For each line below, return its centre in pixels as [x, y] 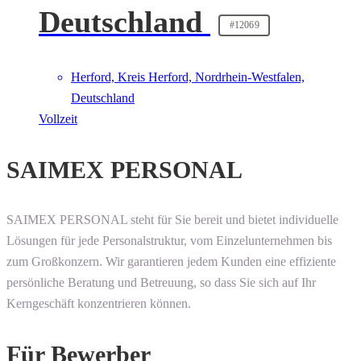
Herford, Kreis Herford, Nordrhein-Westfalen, [188, 77]
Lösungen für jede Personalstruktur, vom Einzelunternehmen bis [169, 241]
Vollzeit [58, 119]
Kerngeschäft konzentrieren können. [99, 304]
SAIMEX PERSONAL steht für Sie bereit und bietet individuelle [172, 220]
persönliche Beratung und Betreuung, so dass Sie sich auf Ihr [161, 283]
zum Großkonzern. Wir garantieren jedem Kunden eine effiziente [171, 262]
